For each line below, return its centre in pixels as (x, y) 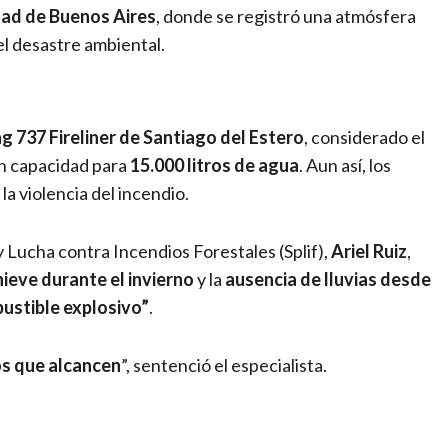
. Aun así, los (345, 164)
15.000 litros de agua (214, 164)
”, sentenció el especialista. (224, 364)
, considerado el (364, 136)
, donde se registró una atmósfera (286, 15)
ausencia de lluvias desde (328, 278)
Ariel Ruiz (369, 250)
